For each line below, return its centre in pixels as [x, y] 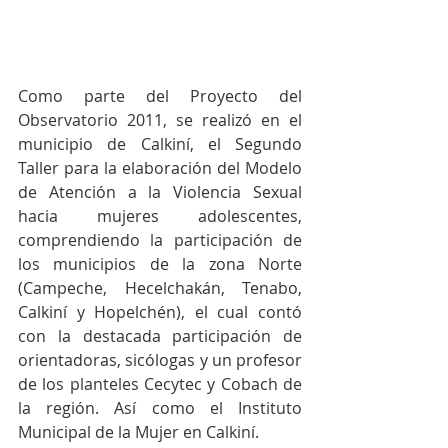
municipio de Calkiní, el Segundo [160, 144]
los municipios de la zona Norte [160, 264]
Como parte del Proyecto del [160, 96]
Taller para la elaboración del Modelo [160, 168]
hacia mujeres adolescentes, [160, 216]
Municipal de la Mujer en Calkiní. [138, 432]
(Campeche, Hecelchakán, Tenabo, [160, 288]
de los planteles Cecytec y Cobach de [160, 384]
